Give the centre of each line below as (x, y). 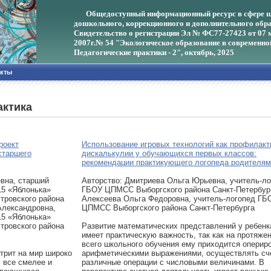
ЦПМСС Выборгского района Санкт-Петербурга (168, 208)
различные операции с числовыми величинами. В (173, 262)
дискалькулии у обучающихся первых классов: (169, 153)
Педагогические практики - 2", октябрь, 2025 (154, 53)
